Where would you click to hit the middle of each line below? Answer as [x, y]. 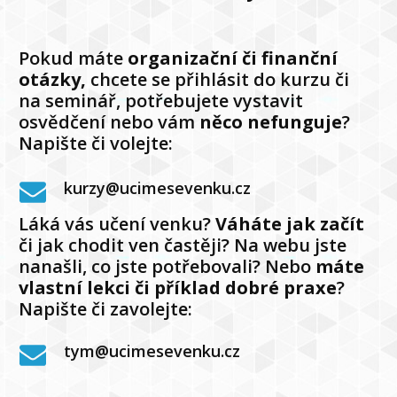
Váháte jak [266, 223]
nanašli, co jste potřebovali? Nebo [167, 266]
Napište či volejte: [96, 143]
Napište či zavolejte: [106, 308]
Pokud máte [74, 58]
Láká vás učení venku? [117, 223]
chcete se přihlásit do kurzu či [218, 79]
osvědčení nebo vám [109, 121]
